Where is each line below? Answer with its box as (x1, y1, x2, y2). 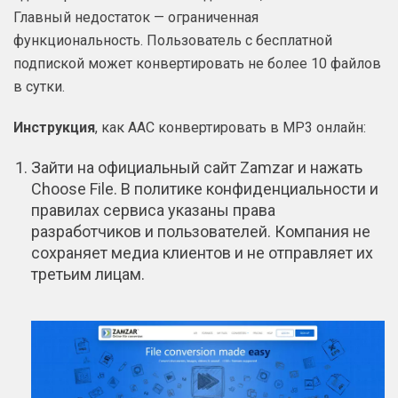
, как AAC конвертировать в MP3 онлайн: (95, 119, 366, 137)
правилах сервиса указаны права (31, 201, 275, 220)
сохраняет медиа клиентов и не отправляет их (31, 243, 373, 263)
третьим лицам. (31, 265, 145, 284)
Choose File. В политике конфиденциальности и (31, 179, 378, 199)
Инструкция (13, 119, 95, 137)
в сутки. (13, 78, 65, 96)
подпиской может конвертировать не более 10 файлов (13, 55, 381, 73)
